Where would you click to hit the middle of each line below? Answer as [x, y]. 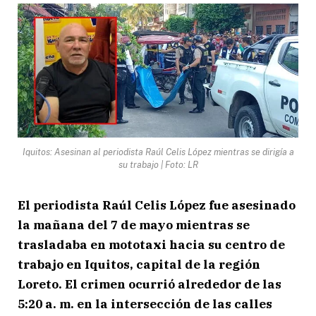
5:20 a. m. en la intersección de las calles [145, 304]
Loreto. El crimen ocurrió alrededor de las [150, 284]
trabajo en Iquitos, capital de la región [139, 264]
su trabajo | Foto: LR [158, 164]
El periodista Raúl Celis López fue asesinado [157, 205]
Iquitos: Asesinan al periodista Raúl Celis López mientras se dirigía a [158, 152]
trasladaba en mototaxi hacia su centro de [151, 244]
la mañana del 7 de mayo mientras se [134, 225]
